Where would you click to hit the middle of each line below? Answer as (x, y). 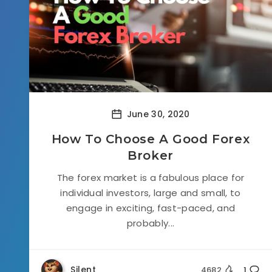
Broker (151, 155)
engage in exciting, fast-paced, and (151, 208)
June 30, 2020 (157, 114)
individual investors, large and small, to (151, 193)
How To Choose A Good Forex (151, 139)
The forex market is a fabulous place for (151, 178)
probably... (151, 223)
